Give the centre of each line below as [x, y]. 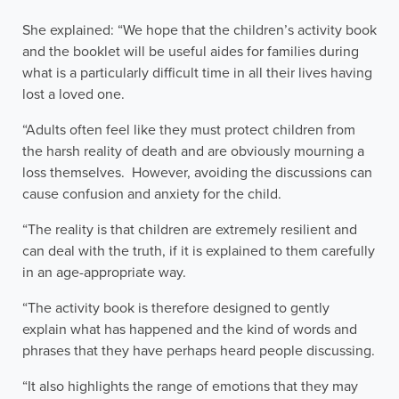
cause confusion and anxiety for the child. [152, 195]
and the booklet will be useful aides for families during [191, 52]
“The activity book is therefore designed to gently [176, 309]
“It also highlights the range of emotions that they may [190, 387]
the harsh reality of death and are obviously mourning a [193, 152]
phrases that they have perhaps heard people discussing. [199, 351]
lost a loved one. [73, 95]
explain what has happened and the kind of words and [190, 330]
